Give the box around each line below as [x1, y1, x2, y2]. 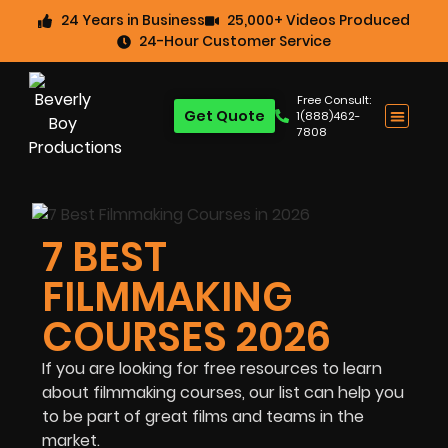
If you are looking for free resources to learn [42, 356, 382, 380]
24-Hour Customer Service [139, 31, 332, 51]
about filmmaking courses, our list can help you [42, 380, 404, 404]
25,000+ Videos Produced [227, 10, 410, 30]
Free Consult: [297, 92, 372, 108]
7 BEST [42, 228, 167, 285]
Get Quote [183, 106, 265, 126]
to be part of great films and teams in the [42, 404, 364, 428]
